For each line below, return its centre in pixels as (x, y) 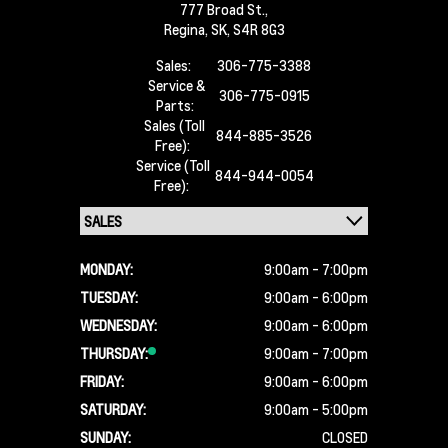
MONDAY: (106, 269)
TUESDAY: (109, 297)
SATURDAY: (113, 409)
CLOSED (345, 437)
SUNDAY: (105, 437)
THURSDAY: (114, 353)
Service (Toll (172, 165)
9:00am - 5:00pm (316, 409)
